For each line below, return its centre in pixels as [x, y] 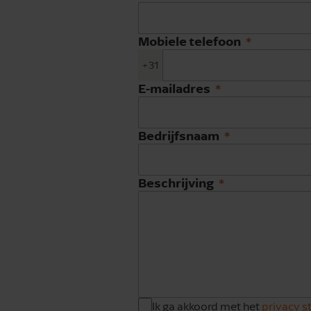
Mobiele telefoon [190, 41]
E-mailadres [174, 88]
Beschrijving [176, 182]
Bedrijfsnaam [179, 135]
